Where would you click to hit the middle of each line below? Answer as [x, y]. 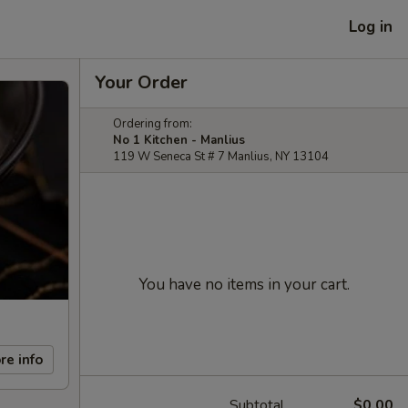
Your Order [141, 82]
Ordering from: [153, 124]
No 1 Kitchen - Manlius [179, 140]
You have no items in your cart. [244, 285]
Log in [371, 26]
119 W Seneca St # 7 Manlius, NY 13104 [221, 157]
